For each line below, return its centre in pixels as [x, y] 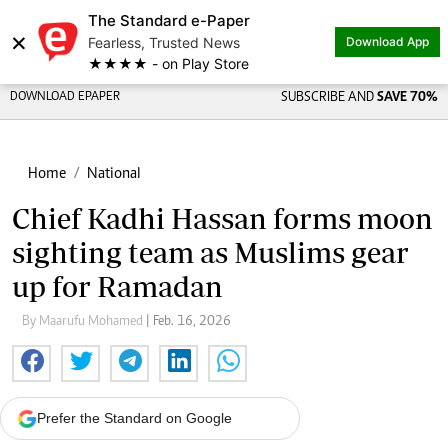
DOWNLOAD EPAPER [65, 97]
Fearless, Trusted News [164, 42]
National [114, 174]
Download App [387, 41]
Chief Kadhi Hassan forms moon [222, 218]
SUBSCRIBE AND [328, 98]
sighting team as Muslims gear [210, 252]
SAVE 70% [407, 98]
